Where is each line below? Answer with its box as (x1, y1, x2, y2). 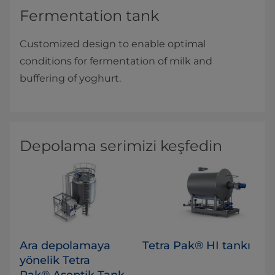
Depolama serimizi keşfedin (20, 136, 222, 155)
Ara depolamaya (20, 239, 110, 252)
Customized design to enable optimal (20, 37, 206, 50)
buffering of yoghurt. (20, 72, 121, 84)
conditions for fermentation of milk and (20, 55, 212, 67)
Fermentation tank (20, 6, 159, 25)
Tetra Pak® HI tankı (142, 239, 250, 252)
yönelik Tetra (20, 254, 90, 267)
